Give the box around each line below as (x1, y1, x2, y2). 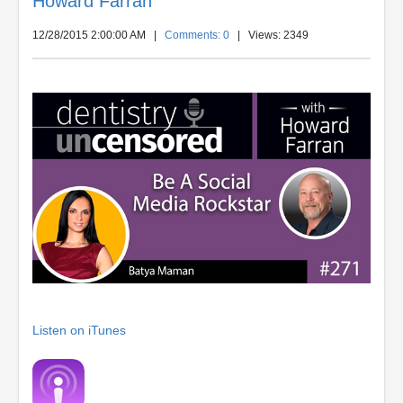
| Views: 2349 (229, 29, 309, 41)
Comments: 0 (165, 29, 229, 41)
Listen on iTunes (32, 322, 126, 337)
